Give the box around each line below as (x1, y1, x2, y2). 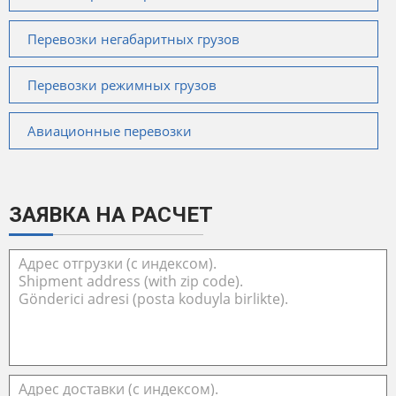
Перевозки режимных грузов (27, 76, 217, 95)
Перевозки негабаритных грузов (27, 30, 240, 49)
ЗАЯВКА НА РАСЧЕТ (9, 202, 213, 228)
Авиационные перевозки (27, 122, 192, 141)
